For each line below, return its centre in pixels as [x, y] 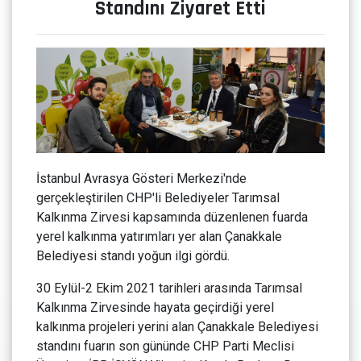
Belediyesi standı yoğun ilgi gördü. [133, 256]
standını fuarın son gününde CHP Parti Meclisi [165, 346]
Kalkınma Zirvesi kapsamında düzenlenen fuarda [172, 218]
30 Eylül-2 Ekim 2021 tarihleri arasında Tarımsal [169, 288]
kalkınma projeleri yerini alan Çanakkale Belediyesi [177, 327]
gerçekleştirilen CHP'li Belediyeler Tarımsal [158, 198]
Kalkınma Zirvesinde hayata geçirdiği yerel [155, 308]
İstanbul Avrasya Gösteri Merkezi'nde [141, 179]
